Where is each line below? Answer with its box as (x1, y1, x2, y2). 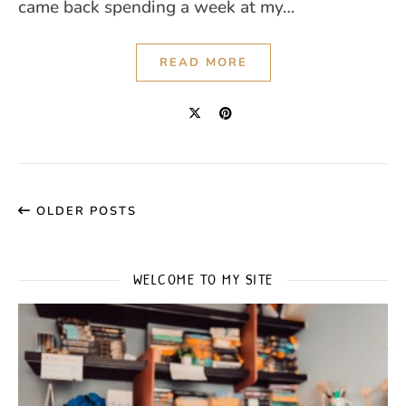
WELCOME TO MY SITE (132, 269, 274, 289)
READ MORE (159, 54, 247, 71)
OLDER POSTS (32, 203, 137, 219)
